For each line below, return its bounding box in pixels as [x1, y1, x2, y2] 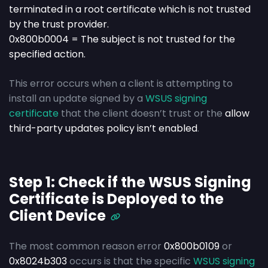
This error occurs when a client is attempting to [9, 77, 233, 91]
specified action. [9, 47, 86, 62]
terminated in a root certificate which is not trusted [9, 2, 251, 17]
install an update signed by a [9, 92, 145, 106]
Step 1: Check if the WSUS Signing [9, 172, 251, 193]
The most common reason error [9, 239, 164, 254]
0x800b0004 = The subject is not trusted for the [9, 32, 235, 47]
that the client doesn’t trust [61, 106, 191, 121]
